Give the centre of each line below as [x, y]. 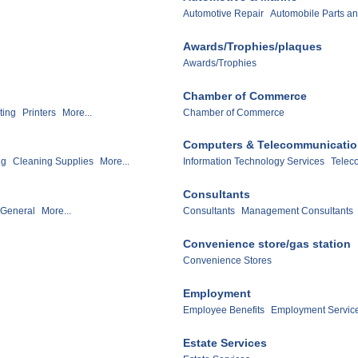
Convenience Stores [227, 261]
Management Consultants [297, 211]
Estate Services [225, 343]
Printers [39, 112]
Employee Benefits [224, 310]
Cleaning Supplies [53, 162]
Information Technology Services [254, 162]
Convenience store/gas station [267, 244]
